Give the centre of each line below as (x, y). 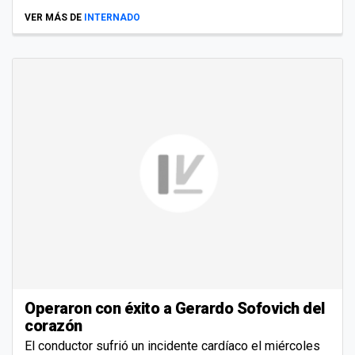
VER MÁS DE (53, 17)
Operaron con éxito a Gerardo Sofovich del (175, 308)
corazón (53, 325)
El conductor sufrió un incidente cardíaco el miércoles (172, 345)
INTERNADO (112, 17)
